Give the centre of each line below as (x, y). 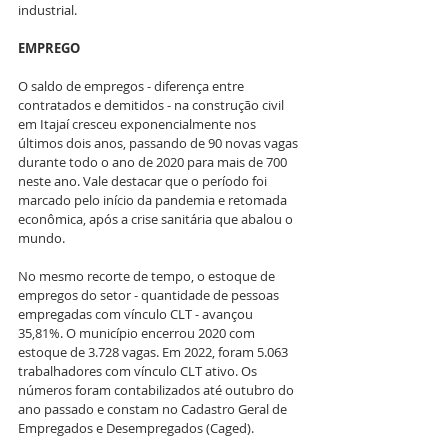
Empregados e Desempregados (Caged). (136, 427)
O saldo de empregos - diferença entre (132, 85)
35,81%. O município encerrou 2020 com (138, 332)
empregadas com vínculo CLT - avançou (137, 313)
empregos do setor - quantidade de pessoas (150, 294)
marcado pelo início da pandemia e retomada (154, 199)
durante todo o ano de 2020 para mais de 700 (154, 161)
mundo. (41, 237)
